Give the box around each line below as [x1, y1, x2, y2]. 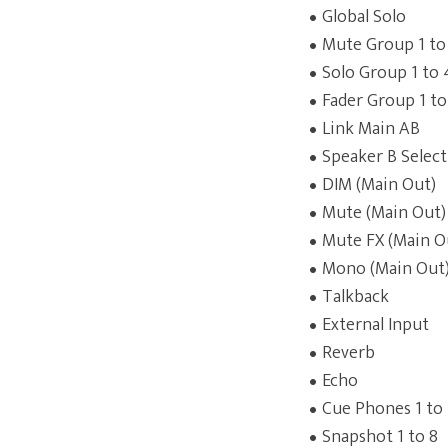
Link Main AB [322, 114, 420, 144]
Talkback [322, 282, 389, 312]
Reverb [322, 338, 375, 368]
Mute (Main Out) [322, 198, 446, 228]
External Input [322, 310, 429, 340]
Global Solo [322, 2, 406, 32]
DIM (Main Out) [322, 170, 436, 200]
